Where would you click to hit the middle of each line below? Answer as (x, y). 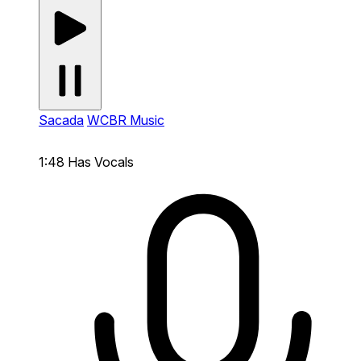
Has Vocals (101, 162)
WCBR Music (126, 120)
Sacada (61, 120)
